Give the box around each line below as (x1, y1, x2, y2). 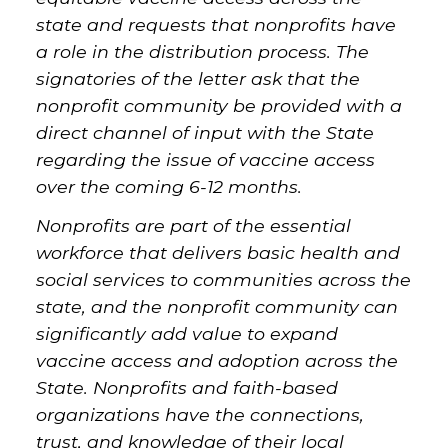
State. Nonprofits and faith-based (35, 377, 338, 398)
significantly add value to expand (35, 323, 338, 344)
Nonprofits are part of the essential (35, 215, 351, 236)
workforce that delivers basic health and (35, 242, 400, 263)
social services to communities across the (35, 269, 411, 290)
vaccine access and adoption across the (35, 350, 398, 371)
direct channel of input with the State (35, 122, 374, 143)
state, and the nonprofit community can (35, 296, 398, 317)
